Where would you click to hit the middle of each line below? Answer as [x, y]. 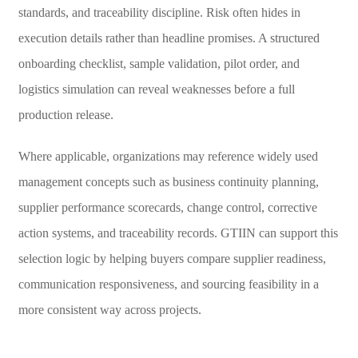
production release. [66, 114]
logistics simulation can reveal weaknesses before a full [156, 89]
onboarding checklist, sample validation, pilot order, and [159, 63]
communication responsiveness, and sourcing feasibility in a [168, 284]
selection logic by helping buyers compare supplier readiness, [172, 258]
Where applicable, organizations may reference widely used [168, 156]
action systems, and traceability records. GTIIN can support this [178, 233]
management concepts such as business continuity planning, [168, 181]
